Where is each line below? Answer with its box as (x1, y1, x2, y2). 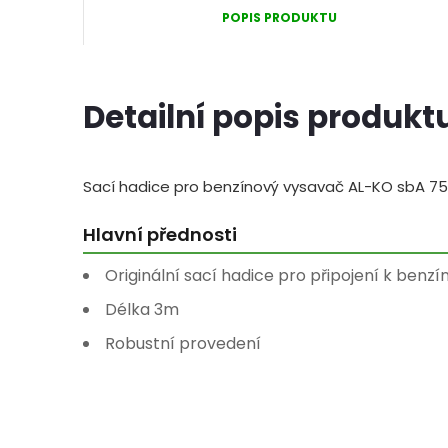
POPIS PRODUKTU (222, 9, 338, 27)
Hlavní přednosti (83, 222, 237, 248)
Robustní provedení (105, 332, 261, 356)
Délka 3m (105, 298, 179, 322)
